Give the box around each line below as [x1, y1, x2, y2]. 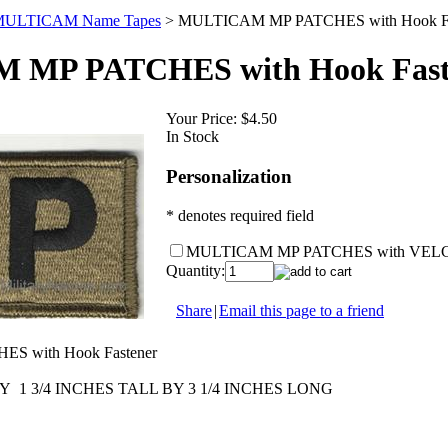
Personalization [166, 165, 292, 187]
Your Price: [166, 109, 237, 127]
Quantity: [166, 261, 225, 279]
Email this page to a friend [219, 301, 384, 319]
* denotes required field [166, 206, 314, 224]
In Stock [166, 127, 219, 145]
